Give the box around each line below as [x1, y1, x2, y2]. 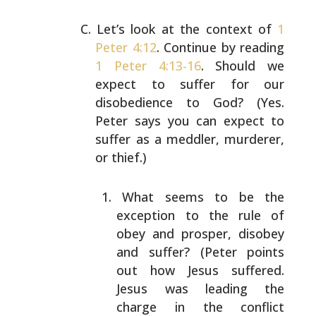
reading [235, 39, 285, 56]
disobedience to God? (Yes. [95, 94, 285, 111]
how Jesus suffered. [138, 262, 285, 279]
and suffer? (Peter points [116, 243, 285, 260]
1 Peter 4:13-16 [95, 57, 201, 74]
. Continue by [156, 39, 236, 56]
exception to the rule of [116, 207, 285, 224]
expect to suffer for [95, 75, 249, 92]
